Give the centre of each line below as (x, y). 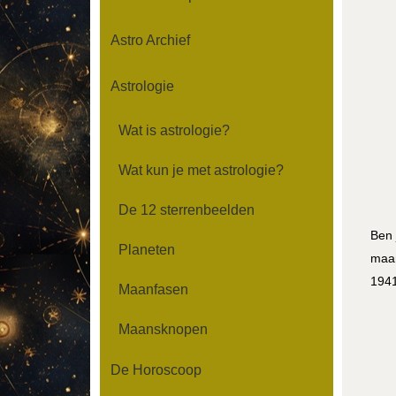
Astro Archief (150, 41)
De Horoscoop (156, 370)
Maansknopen (163, 329)
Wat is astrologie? (174, 130)
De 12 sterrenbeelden (186, 209)
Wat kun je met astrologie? (201, 170)
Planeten (146, 249)
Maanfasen (153, 289)
